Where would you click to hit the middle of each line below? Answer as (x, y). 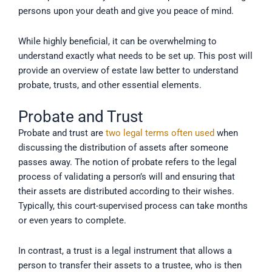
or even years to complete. (72, 221)
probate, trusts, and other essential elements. (110, 85)
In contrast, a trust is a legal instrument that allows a (125, 250)
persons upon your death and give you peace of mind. (126, 11)
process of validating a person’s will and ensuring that (127, 177)
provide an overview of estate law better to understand (128, 70)
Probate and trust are (62, 133)
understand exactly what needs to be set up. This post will (135, 56)
